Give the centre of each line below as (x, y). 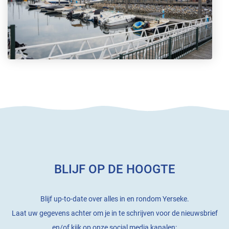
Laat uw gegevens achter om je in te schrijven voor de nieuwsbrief (114, 213)
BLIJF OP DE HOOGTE (114, 169)
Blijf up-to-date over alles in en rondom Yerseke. (114, 199)
